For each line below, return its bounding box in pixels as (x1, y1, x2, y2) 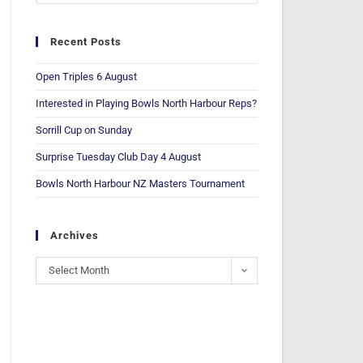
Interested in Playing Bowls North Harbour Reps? (36, 97, 258, 109)
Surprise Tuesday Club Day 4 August (36, 151, 202, 163)
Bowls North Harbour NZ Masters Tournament (36, 177, 246, 190)
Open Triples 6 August (36, 70, 138, 83)
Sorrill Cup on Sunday (36, 124, 133, 136)
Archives (50, 229, 100, 241)
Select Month (49, 264, 110, 276)
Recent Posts (50, 36, 122, 48)
